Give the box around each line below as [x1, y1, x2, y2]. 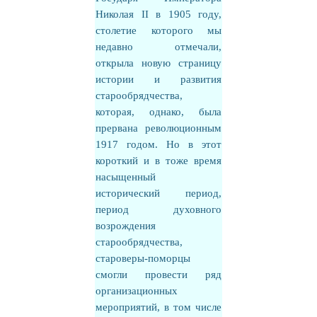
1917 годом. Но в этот [96, 139, 221, 150]
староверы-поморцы [96, 253, 190, 264]
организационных [96, 285, 178, 296]
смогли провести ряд [96, 269, 221, 280]
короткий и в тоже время [96, 155, 221, 166]
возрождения [96, 220, 156, 231]
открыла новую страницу [96, 57, 221, 69]
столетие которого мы [96, 25, 221, 36]
